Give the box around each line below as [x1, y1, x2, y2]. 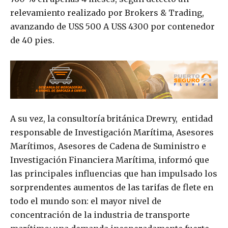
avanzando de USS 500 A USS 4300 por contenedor [10, 21, 215, 32]
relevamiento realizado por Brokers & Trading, [10, 8, 204, 18]
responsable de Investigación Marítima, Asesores [10, 127, 214, 138]
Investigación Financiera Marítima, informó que [10, 155, 209, 165]
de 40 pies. [10, 35, 54, 46]
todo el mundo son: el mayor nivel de [10, 196, 161, 207]
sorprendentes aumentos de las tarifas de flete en [10, 182, 213, 193]
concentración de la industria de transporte [10, 210, 190, 220]
